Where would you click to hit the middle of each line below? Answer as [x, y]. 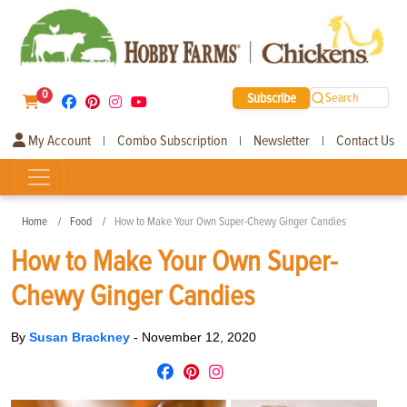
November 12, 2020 [199, 337]
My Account [58, 140]
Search [342, 98]
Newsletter [282, 140]
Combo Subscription [172, 140]
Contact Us [365, 140]
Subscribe [271, 98]
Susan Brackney [81, 337]
